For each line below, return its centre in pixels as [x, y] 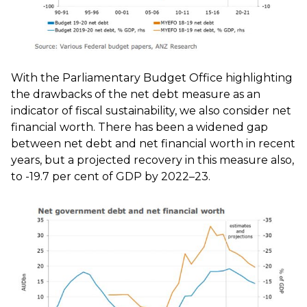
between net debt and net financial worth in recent [153, 144]
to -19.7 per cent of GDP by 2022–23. [111, 177]
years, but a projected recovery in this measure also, [152, 160]
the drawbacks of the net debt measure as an [136, 95]
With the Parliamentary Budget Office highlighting [152, 78]
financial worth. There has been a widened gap [139, 127]
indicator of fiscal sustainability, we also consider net [151, 111]
